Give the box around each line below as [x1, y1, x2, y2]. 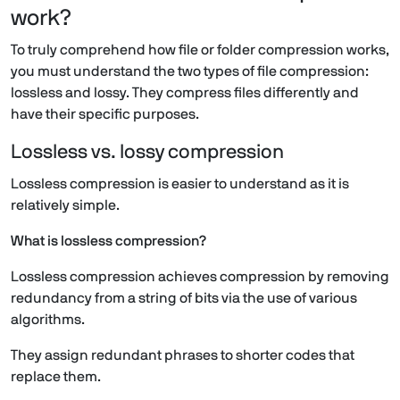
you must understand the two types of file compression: [11, 64, 369, 79]
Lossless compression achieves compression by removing [11, 270, 389, 285]
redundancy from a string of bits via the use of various [11, 291, 357, 306]
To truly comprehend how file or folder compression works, [11, 43, 389, 58]
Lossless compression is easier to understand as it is [11, 177, 349, 192]
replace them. [11, 370, 101, 385]
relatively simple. [11, 198, 120, 213]
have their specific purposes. [11, 107, 199, 122]
